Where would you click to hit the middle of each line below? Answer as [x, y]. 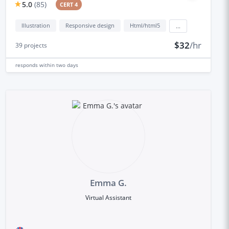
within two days [59, 65]
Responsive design [90, 25]
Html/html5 [145, 25]
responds [27, 65]
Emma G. [108, 182]
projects [35, 45]
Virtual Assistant [108, 197]
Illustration [36, 25]
